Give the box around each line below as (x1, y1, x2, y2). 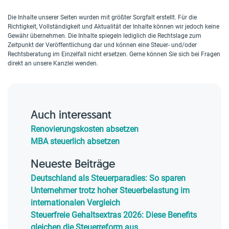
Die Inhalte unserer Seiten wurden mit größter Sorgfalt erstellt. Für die (8, 14, 197, 21)
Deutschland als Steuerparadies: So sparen (31, 173, 186, 183)
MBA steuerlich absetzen (31, 136, 120, 146)
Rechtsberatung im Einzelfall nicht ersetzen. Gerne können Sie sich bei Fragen (8, 51, 220, 58)
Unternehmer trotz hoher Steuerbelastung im (31, 186, 190, 195)
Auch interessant (31, 107, 111, 122)
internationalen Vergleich (31, 198, 120, 208)
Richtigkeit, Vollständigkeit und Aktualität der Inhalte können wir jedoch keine (8, 23, 219, 30)
